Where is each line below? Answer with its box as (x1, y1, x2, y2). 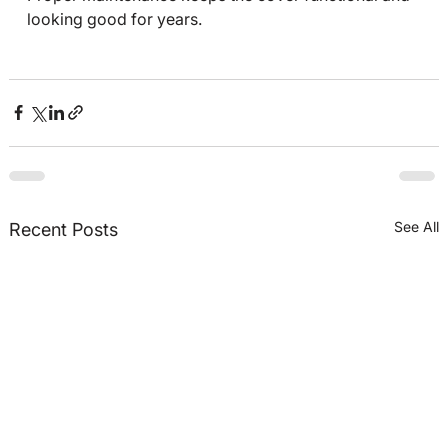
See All (394, 217, 440, 235)
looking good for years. (26, 8, 202, 29)
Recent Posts (8, 218, 118, 240)
